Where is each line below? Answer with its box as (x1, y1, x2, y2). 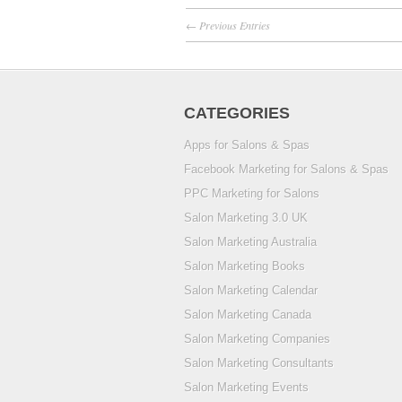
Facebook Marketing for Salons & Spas (184, 162, 389, 176)
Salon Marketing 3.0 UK (184, 210, 308, 224)
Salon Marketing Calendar (184, 283, 318, 297)
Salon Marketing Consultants (184, 355, 334, 370)
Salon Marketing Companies (184, 331, 330, 345)
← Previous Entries (186, 17, 271, 32)
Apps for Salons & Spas (184, 138, 310, 152)
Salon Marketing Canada (184, 307, 311, 321)
